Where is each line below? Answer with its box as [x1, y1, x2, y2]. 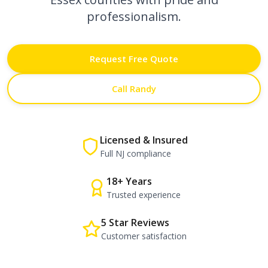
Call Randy [112, 83, 156, 95]
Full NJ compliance [99, 148, 171, 159]
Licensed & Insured [99, 133, 188, 147]
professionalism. [87, 8, 181, 25]
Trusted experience [106, 189, 181, 200]
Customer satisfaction [100, 230, 187, 242]
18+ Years [106, 175, 152, 188]
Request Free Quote [90, 53, 178, 65]
